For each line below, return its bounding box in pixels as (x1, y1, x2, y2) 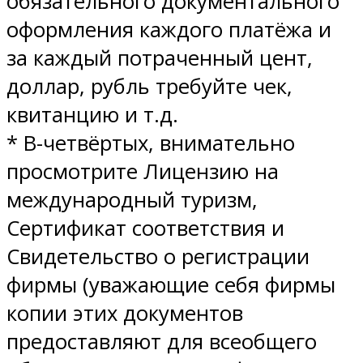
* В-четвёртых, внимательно (6, 128, 295, 157)
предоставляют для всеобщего (6, 327, 317, 356)
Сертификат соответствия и (6, 213, 284, 242)
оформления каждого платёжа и (6, 15, 331, 44)
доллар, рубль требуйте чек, (6, 71, 293, 100)
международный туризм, (6, 185, 258, 214)
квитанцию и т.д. (6, 100, 178, 129)
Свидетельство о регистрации (6, 241, 310, 271)
